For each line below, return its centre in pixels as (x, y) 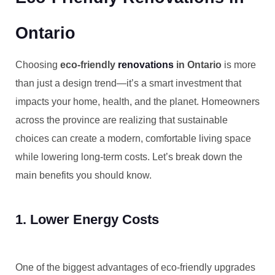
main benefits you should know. (83, 175)
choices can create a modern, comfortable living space (133, 138)
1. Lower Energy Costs (87, 219)
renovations (146, 65)
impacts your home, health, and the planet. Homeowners (137, 102)
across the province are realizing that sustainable (122, 120)
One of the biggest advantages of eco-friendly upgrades (135, 267)
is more (239, 65)
